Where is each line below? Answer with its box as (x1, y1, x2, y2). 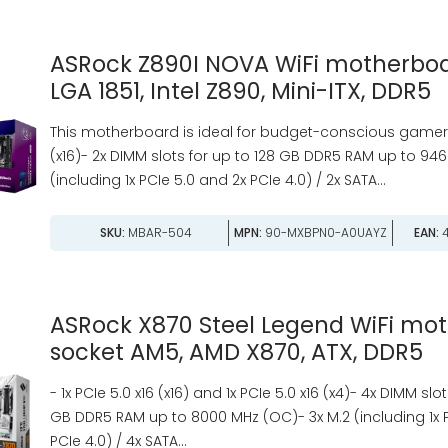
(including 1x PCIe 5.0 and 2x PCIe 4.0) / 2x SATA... (49, 170, 386, 191)
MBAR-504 (125, 223, 193, 241)
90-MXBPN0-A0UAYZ (261, 223, 387, 241)
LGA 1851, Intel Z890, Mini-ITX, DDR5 (49, 75, 431, 108)
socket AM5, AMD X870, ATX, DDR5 (49, 335, 423, 368)
